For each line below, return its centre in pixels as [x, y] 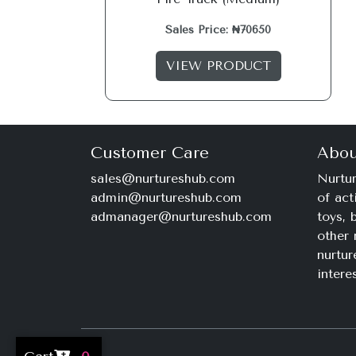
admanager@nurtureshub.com [181, 217]
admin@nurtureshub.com [166, 197]
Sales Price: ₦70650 [218, 30]
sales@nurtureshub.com [163, 178]
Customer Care [150, 153]
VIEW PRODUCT [218, 66]
